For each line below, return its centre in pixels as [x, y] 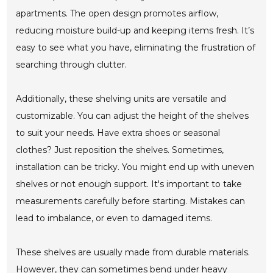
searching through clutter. [72, 65]
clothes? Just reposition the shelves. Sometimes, [120, 150]
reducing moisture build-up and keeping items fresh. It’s [135, 31]
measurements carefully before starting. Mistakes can [131, 201]
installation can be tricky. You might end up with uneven [135, 167]
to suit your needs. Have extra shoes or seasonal [118, 133]
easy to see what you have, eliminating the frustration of [136, 48]
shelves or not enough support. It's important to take [129, 184]
